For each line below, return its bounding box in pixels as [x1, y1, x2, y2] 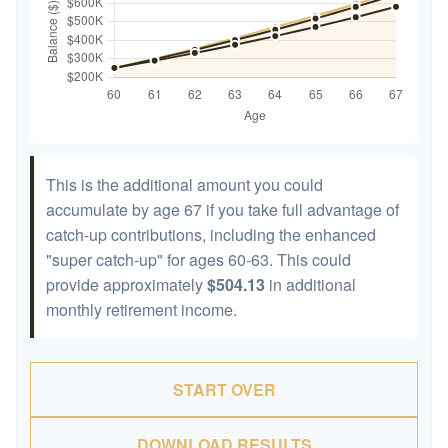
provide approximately [46, 273, 207, 296]
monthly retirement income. [46, 298, 237, 321]
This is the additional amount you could [46, 173, 323, 196]
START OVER [172, 378, 276, 401]
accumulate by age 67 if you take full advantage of [46, 198, 399, 221]
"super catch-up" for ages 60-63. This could [46, 248, 351, 271]
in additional [265, 273, 356, 296]
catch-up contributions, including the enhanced [46, 223, 376, 246]
